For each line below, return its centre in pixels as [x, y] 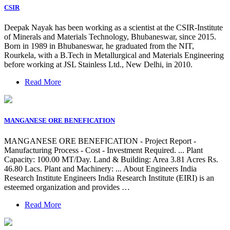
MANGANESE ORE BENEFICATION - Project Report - [100, 141]
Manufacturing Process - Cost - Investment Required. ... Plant [103, 150]
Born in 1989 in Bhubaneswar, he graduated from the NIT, [99, 46]
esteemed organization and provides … [67, 187]
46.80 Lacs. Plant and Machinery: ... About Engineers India [100, 168]
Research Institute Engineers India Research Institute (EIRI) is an [109, 178]
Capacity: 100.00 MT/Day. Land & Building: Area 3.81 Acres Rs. [111, 159]
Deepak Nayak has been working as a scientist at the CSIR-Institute [113, 28]
